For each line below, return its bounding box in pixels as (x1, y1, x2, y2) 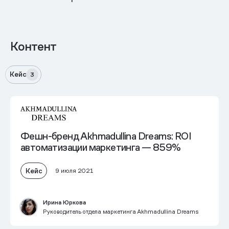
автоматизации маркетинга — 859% (20, 141, 181, 154)
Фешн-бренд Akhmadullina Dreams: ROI (20, 130, 191, 143)
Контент (10, 39, 57, 54)
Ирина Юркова (43, 198, 86, 207)
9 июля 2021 (55, 167, 94, 175)
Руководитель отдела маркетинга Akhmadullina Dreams (43, 208, 199, 216)
